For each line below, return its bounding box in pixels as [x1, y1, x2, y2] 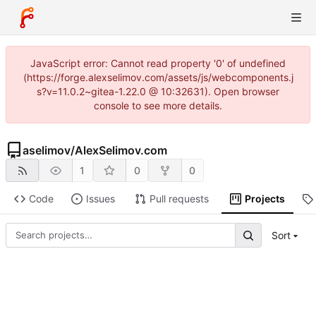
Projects [244, 193, 285, 205]
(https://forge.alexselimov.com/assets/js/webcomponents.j [23, 71, 293, 83]
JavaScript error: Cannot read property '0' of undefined [30, 57, 286, 69]
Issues [85, 193, 115, 205]
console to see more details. [94, 99, 222, 111]
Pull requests [149, 193, 209, 205]
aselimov [23, 143, 71, 157]
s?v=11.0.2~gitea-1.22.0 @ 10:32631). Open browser [37, 85, 279, 97]
